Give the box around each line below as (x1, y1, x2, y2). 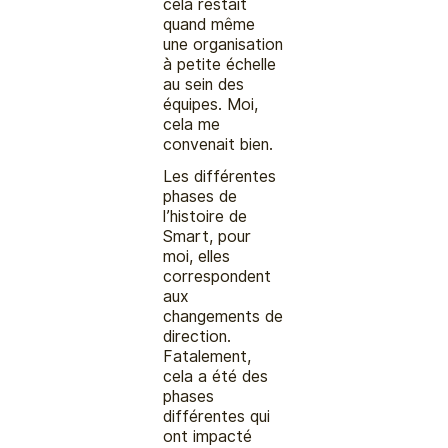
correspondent (163, 266, 272, 286)
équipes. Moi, (163, 94, 259, 114)
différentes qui (163, 406, 271, 426)
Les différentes (163, 166, 277, 186)
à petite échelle (163, 54, 277, 74)
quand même (163, 14, 256, 34)
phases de (163, 186, 238, 206)
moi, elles (163, 246, 231, 266)
